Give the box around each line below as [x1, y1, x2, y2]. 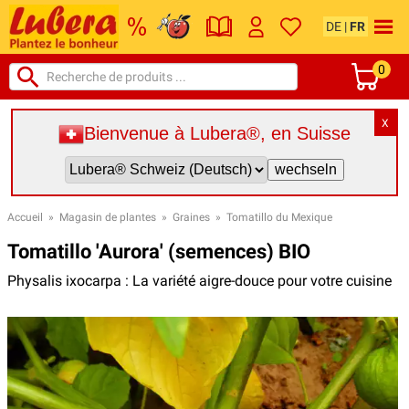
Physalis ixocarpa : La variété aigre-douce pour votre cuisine [7, 271, 392, 289]
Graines [173, 210, 210, 224]
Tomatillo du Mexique [226, 210, 332, 224]
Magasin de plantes [59, 210, 156, 224]
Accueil [7, 210, 43, 224]
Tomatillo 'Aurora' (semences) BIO [7, 239, 310, 263]
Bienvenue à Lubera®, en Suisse [84, 123, 351, 144]
